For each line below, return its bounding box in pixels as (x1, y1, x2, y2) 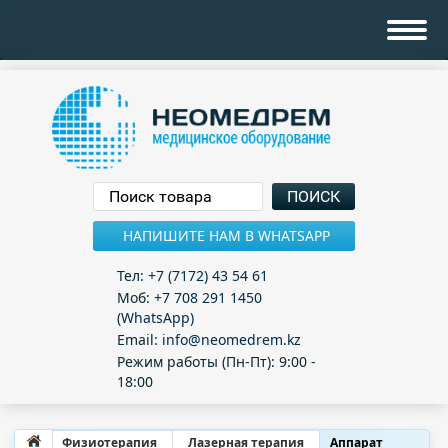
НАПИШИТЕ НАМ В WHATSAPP (123, 226, 331, 246)
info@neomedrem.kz (162, 329, 301, 349)
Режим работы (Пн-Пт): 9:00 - (117, 351, 316, 371)
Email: (117, 329, 162, 349)
